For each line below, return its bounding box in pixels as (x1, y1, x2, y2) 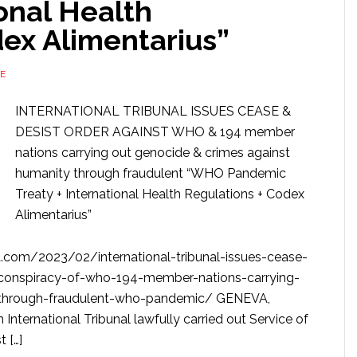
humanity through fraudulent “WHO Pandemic (15, 166, 286, 181)
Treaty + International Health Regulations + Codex (15, 186, 304, 202)
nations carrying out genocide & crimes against (15, 145, 290, 160)
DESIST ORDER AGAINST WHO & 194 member (15, 124, 295, 139)
